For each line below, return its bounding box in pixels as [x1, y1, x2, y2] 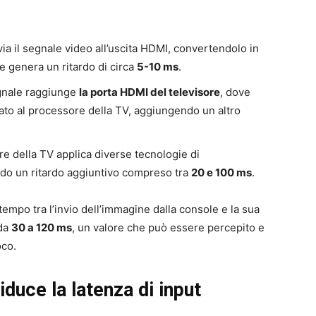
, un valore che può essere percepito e [72, 220, 265, 234]
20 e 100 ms [191, 165, 252, 179]
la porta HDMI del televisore [79, 85, 220, 99]
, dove [220, 85, 250, 99]
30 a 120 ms [11, 220, 72, 234]
